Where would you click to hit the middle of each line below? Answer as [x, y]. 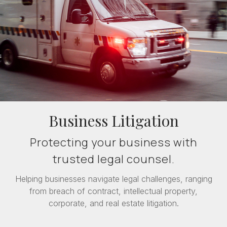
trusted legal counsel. [113, 159]
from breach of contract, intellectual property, [113, 191]
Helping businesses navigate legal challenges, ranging [113, 179]
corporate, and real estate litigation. [113, 203]
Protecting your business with [113, 142]
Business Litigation [113, 120]
